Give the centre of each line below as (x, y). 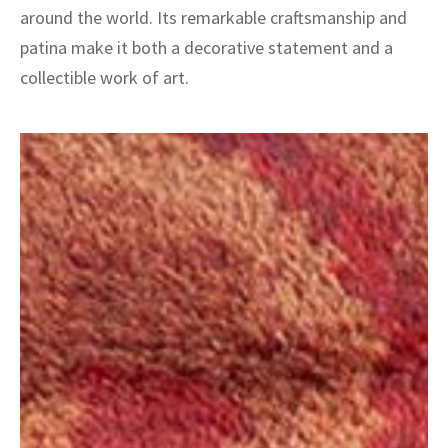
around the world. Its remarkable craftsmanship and (213, 17)
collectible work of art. (104, 77)
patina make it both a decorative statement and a (206, 47)
